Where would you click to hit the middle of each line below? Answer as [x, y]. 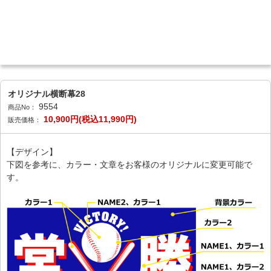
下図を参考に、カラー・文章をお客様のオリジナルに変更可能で [129, 165]
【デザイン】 [32, 152]
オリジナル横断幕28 [47, 94]
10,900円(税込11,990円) [90, 119]
